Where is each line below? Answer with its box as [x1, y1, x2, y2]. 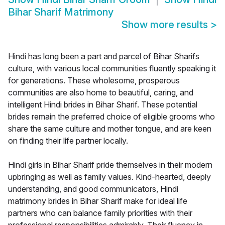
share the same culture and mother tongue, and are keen [8, 124, 211, 134]
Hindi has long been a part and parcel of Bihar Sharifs [8, 51, 199, 62]
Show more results [122, 19, 210, 31]
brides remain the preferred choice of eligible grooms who [8, 111, 215, 122]
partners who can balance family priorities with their [8, 208, 192, 218]
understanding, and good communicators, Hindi [8, 184, 178, 194]
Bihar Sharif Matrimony [8, 6, 114, 19]
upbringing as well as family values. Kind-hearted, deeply [8, 172, 211, 182]
